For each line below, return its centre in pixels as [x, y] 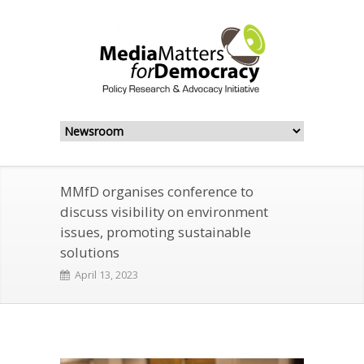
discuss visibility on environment [164, 211]
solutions [91, 252]
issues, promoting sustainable [156, 232]
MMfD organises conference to [157, 191]
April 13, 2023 [107, 275]
